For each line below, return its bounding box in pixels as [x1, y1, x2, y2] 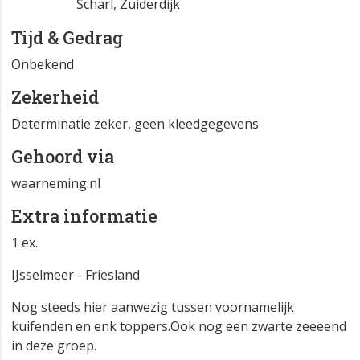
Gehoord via [11, 145, 114, 169]
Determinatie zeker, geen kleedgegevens [11, 115, 259, 133]
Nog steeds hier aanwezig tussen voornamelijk [11, 298, 294, 317]
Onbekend [11, 55, 74, 74]
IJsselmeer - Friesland [11, 266, 140, 284]
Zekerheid [11, 85, 99, 109]
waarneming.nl [11, 174, 100, 193]
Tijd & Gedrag [11, 26, 123, 50]
